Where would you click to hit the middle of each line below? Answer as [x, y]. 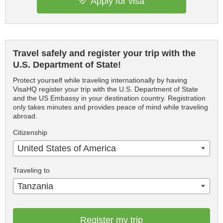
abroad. [25, 116]
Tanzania [35, 186]
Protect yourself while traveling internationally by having [100, 80]
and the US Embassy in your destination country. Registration [109, 98]
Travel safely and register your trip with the [104, 54]
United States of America [67, 149]
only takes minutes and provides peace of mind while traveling [111, 107]
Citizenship [30, 133]
